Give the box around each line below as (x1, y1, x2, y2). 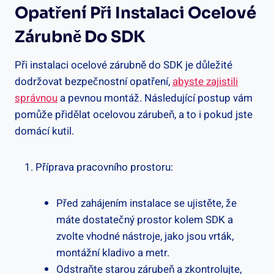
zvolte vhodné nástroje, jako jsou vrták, (56, 228, 234, 244)
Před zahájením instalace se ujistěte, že (56, 195, 237, 211)
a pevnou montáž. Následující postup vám (57, 90, 253, 106)
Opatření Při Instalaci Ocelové (15, 2, 256, 23)
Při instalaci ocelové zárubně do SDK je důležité (15, 57, 232, 73)
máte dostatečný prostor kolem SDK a (56, 212, 233, 228)
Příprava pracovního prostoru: (35, 159, 173, 175)
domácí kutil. (15, 123, 74, 139)
